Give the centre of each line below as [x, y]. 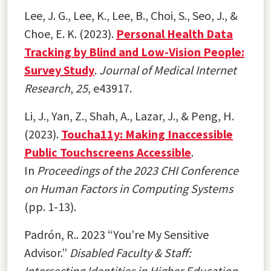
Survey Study [59, 70]
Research [47, 88]
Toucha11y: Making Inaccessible [147, 134]
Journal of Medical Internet [168, 70]
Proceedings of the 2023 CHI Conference [138, 170]
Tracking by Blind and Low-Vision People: [134, 51]
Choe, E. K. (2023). [70, 33]
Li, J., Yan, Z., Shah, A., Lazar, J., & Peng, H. [129, 116]
